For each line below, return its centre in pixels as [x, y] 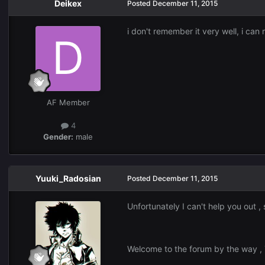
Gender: [58, 137]
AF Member [68, 102]
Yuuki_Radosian [68, 179]
